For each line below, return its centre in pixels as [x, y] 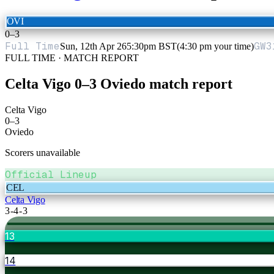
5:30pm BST [152, 46]
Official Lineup [51, 174]
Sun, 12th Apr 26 [93, 46]
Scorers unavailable [43, 152]
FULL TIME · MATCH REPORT [72, 57]
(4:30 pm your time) [215, 46]
